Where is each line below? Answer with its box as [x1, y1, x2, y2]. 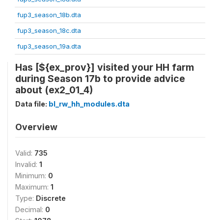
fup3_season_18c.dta [17, 26, 81, 34]
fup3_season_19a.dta [17, 42, 81, 50]
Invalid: [15, 160, 39, 168]
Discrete [36, 193, 66, 202]
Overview [15, 121, 57, 132]
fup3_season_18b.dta [17, 10, 81, 19]
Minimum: [15, 171, 48, 180]
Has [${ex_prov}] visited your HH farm [15, 61, 194, 73]
